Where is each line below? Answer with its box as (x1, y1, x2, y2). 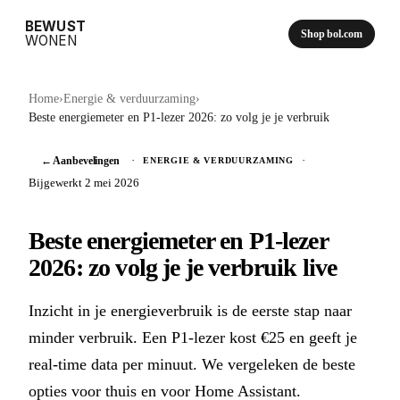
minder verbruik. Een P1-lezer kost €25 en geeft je (29, 328, 357, 346)
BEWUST (25, 18, 86, 35)
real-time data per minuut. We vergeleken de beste (29, 354, 355, 373)
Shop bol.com (301, 27, 362, 40)
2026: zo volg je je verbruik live (29, 253, 337, 281)
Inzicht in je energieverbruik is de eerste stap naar (29, 301, 352, 320)
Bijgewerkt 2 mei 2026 (29, 176, 139, 189)
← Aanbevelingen (40, 154, 120, 167)
